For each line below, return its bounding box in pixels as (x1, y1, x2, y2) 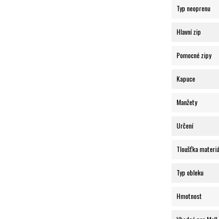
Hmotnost (176, 191, 202, 201)
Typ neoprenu (176, 3, 210, 14)
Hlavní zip (176, 26, 201, 37)
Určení (176, 120, 193, 131)
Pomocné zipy (176, 50, 211, 61)
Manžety (176, 97, 197, 108)
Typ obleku (176, 167, 203, 178)
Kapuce (176, 73, 195, 84)
